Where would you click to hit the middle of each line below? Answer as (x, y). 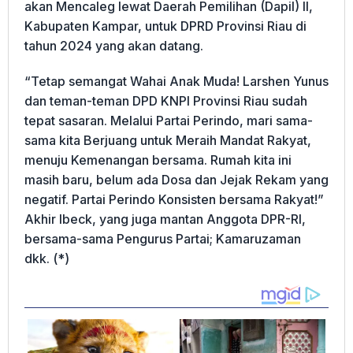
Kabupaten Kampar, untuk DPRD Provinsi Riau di (165, 26)
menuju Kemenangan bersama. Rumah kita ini (158, 160)
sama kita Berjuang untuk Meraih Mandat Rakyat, (168, 141)
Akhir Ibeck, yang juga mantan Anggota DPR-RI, (165, 219)
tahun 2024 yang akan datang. (114, 46)
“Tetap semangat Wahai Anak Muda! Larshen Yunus (176, 82)
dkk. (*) (47, 259)
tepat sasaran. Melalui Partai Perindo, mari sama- (169, 121)
